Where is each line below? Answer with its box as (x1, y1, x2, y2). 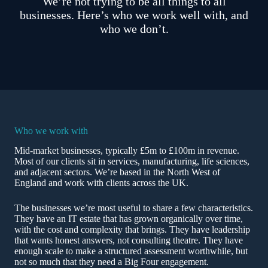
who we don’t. (99, 22, 169, 35)
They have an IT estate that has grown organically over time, (14, 213, 243, 224)
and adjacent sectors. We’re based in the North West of (14, 166, 220, 177)
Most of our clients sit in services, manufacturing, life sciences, (14, 156, 249, 166)
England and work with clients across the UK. (14, 177, 188, 188)
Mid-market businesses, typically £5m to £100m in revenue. (14, 145, 239, 156)
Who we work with (14, 125, 88, 136)
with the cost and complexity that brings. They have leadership (14, 224, 250, 234)
